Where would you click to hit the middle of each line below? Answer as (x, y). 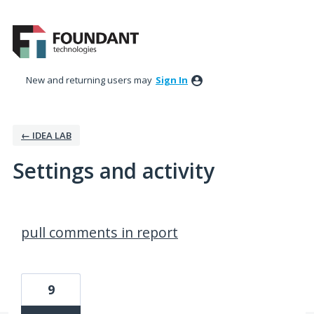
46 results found (51, 216)
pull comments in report (100, 233)
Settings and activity (114, 171)
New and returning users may (90, 80)
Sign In (172, 80)
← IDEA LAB (46, 136)
